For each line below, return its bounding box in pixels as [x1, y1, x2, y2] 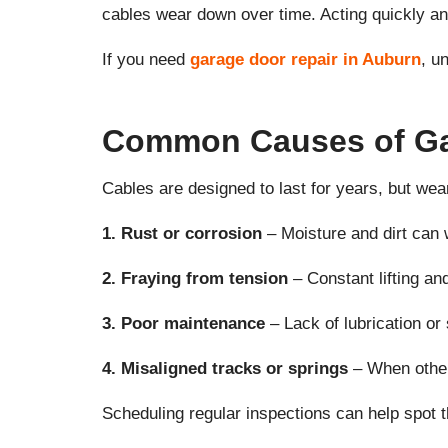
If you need [102, 50, 190, 70]
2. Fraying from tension [102, 269, 288, 289]
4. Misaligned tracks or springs [102, 359, 348, 379]
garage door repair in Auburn [190, 50, 421, 70]
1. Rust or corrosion [102, 224, 262, 244]
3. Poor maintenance [102, 314, 265, 334]
